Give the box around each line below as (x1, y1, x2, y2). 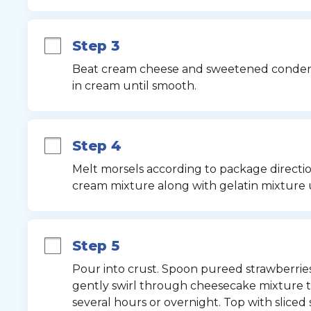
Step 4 (72, 137, 121, 154)
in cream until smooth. (72, 79, 196, 92)
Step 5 (72, 237, 119, 254)
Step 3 (72, 37, 119, 54)
